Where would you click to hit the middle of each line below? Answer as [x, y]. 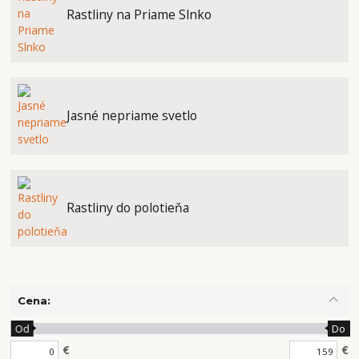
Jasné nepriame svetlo [131, 116]
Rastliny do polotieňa [127, 208]
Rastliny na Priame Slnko [139, 15]
